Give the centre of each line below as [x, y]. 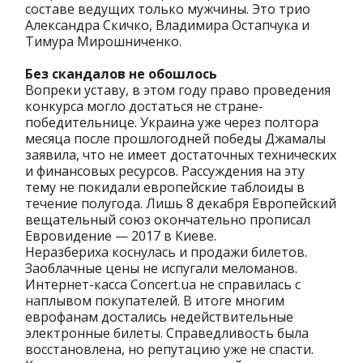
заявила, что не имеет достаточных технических [181, 155]
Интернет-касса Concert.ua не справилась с [163, 285]
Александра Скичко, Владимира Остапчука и [167, 26]
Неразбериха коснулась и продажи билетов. [166, 252]
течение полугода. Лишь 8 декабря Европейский [181, 204]
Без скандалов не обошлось [121, 74]
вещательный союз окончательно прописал [168, 220]
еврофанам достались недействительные [159, 317]
